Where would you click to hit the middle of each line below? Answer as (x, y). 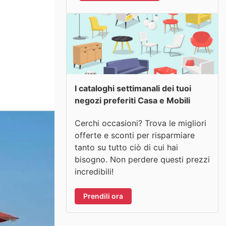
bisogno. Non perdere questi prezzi (142, 159)
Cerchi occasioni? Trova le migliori (140, 123)
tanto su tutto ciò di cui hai (126, 147)
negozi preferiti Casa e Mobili (132, 100)
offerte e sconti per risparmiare (135, 135)
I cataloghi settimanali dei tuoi (133, 88)
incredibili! (94, 171)
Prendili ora (103, 196)
